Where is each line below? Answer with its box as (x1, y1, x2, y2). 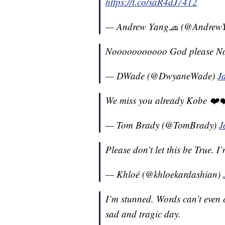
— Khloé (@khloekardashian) (105, 168, 223, 181)
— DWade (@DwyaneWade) (105, 69, 217, 82)
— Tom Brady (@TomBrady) (105, 119, 219, 132)
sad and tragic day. (105, 207, 181, 220)
